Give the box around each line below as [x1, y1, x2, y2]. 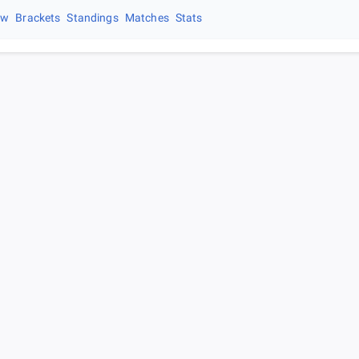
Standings [67, 11, 119, 24]
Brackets [15, 11, 61, 24]
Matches [124, 11, 169, 24]
